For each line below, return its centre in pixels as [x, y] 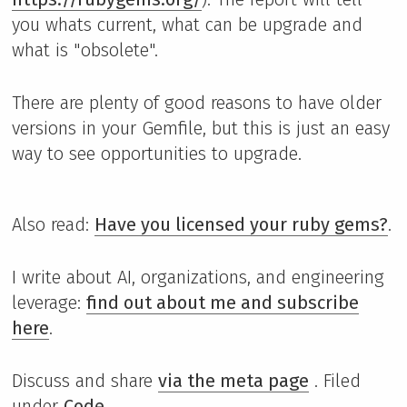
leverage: [49, 303]
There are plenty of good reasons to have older [197, 103]
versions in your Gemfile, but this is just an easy [201, 128]
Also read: [53, 224]
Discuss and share [85, 381]
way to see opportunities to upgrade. [157, 154]
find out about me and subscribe [223, 303]
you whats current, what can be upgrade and [187, 25]
